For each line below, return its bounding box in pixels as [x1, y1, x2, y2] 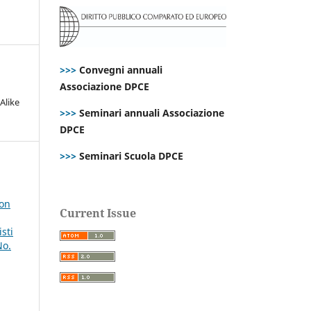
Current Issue [60, 205, 136, 221]
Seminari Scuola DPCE [76, 149, 183, 162]
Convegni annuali [79, 62, 162, 76]
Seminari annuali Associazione [76, 106, 224, 119]
